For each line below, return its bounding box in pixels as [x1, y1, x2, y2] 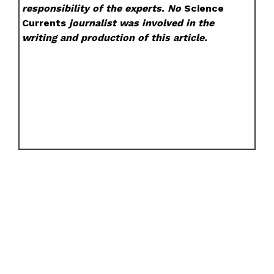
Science [184, 2, 224, 15]
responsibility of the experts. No [22, 2, 185, 15]
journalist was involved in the [66, 17, 215, 29]
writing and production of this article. [22, 32, 208, 44]
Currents [22, 17, 67, 29]
